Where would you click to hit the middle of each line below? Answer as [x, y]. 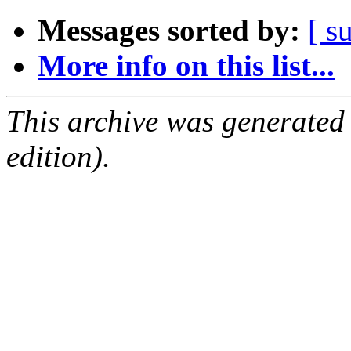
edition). [58, 157]
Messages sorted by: [169, 31]
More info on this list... [186, 66]
